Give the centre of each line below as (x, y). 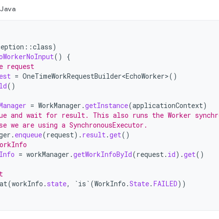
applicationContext (168, 105)
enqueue (28, 135)
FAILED (165, 184)
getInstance (107, 105)
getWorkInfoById (103, 154)
